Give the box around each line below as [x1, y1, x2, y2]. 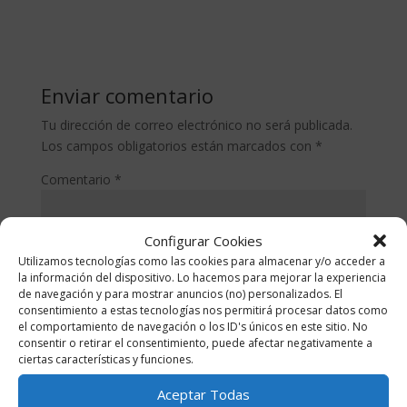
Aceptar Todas [157, 385, 250, 403]
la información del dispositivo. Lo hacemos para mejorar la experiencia [18, 269, 386, 285]
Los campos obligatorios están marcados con [40, 137, 315, 155]
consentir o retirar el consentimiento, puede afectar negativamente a [18, 334, 372, 351]
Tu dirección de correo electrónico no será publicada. [40, 116, 352, 134]
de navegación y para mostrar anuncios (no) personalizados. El [18, 285, 342, 302]
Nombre [40, 362, 94, 381]
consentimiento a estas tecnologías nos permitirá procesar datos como [18, 302, 388, 318]
